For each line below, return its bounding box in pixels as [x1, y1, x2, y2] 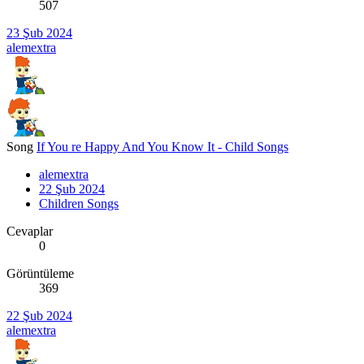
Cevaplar [6, 223, 53, 238]
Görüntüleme [6, 266, 74, 280]
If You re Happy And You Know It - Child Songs [37, 139, 288, 154]
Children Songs [39, 196, 119, 210]
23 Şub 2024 [6, 25, 72, 40]
